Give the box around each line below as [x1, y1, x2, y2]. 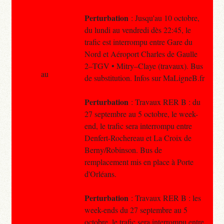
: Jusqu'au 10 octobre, [128, 12, 199, 23]
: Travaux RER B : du [128, 96, 200, 107]
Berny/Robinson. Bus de [84, 144, 162, 155]
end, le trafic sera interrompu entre [84, 120, 192, 131]
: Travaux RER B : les [128, 192, 201, 203]
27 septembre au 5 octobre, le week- [84, 108, 198, 119]
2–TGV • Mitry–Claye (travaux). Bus [84, 60, 203, 71]
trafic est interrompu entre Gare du [84, 36, 192, 47]
